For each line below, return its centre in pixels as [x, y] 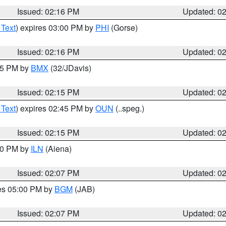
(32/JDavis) [70, 68]
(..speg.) [129, 108]
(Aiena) [58, 149]
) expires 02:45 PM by [55, 108]
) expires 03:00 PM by [55, 27]
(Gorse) [123, 27]
